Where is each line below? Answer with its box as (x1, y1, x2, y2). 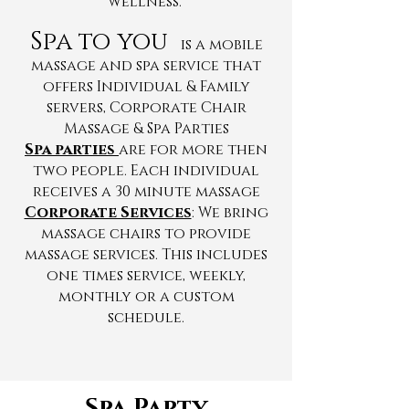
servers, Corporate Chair (46, 98, 246, 119)
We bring (197, 203, 268, 224)
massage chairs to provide (41, 224, 251, 245)
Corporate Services (24, 203, 192, 224)
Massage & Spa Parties (63, 119, 229, 140)
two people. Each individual (33, 161, 259, 182)
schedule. (108, 308, 184, 329)
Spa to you (29, 26, 168, 59)
